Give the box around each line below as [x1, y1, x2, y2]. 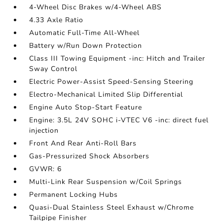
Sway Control [29, 64, 78, 74]
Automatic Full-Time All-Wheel [29, 28, 140, 37]
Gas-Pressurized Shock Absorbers [29, 151, 150, 161]
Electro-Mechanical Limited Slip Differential [29, 90, 184, 99]
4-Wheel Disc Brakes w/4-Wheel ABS [29, 2, 162, 12]
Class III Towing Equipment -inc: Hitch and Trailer [29, 54, 206, 63]
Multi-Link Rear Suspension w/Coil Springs [29, 177, 183, 186]
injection [29, 126, 59, 135]
